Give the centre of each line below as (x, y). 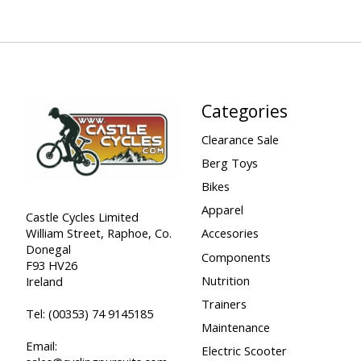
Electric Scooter (244, 351)
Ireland (44, 281)
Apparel (222, 210)
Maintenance (235, 327)
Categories (244, 110)
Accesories (230, 233)
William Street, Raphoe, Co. (99, 232)
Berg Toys (229, 162)
